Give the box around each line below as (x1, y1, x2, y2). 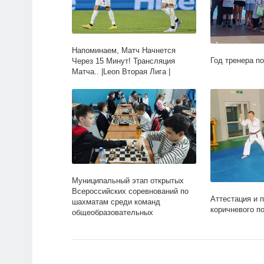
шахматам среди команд (72, 197, 160, 206)
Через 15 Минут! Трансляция (72, 56, 175, 65)
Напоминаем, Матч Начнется (72, 45, 176, 55)
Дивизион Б (72, 77, 113, 87)
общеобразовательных (72, 207, 153, 217)
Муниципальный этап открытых (72, 176, 184, 185)
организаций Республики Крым (72, 218, 181, 227)
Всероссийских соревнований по (72, 186, 189, 196)
